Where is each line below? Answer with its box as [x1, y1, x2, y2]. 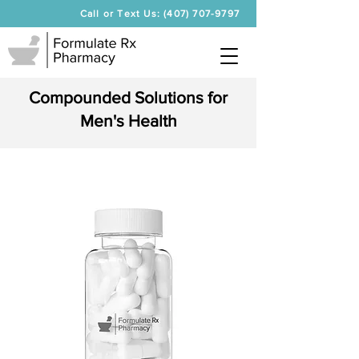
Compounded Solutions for [29, 88, 228, 107]
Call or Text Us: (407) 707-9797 [79, 8, 240, 19]
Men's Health [79, 111, 177, 130]
